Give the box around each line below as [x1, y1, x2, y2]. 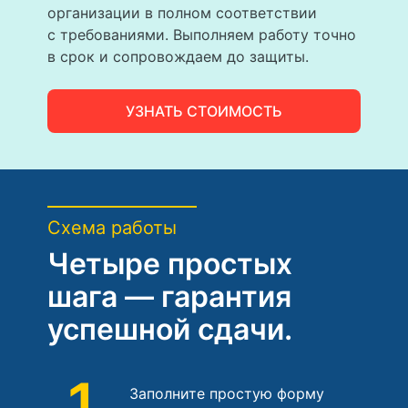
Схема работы [47, 216, 177, 239]
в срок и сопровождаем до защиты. [47, 46, 309, 66]
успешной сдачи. [47, 311, 292, 347]
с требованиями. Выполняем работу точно [47, 25, 356, 44]
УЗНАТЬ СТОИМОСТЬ [126, 101, 282, 120]
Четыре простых [47, 245, 292, 281]
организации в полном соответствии [47, 3, 317, 22]
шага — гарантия [47, 278, 291, 314]
